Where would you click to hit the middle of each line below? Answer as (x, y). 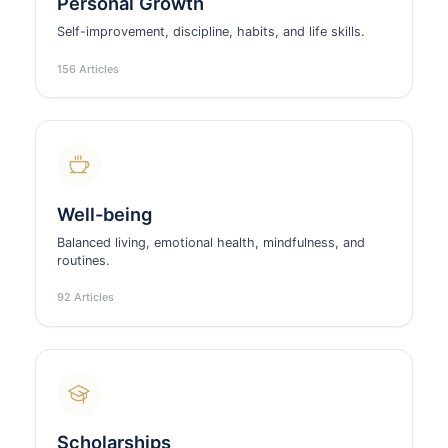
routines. (84, 260)
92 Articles (86, 297)
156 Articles (88, 68)
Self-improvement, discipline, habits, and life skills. (211, 32)
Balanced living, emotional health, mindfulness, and (211, 242)
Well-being (105, 213)
